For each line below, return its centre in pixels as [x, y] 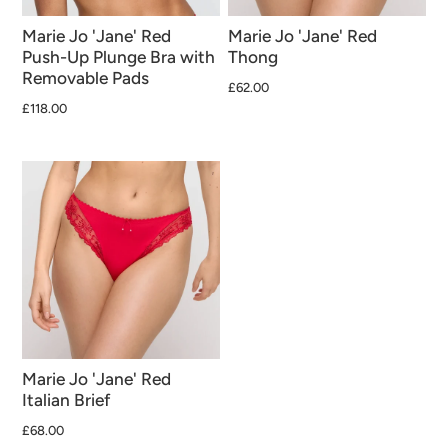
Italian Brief [67, 399]
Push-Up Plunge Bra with [119, 57]
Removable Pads [86, 78]
